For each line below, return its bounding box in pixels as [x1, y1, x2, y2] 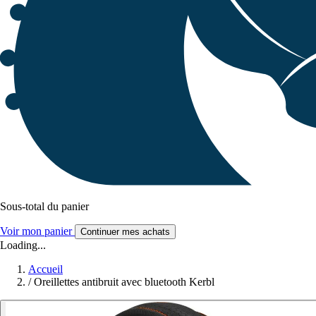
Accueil [28, 263, 63, 276]
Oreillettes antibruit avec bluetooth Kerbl [34, 276, 214, 288]
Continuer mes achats [80, 226, 170, 238]
